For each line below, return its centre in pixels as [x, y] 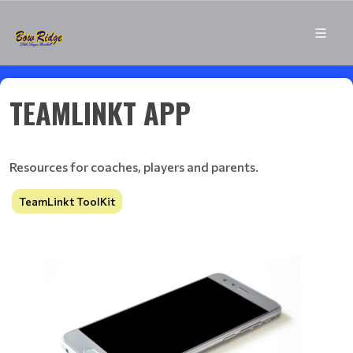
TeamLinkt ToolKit [67, 201]
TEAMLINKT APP [100, 112]
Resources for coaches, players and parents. [134, 167]
